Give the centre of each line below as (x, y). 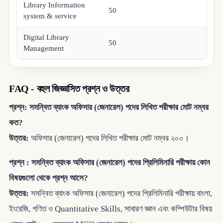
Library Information (55, 5)
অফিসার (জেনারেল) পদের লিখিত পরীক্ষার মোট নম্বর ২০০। (109, 138)
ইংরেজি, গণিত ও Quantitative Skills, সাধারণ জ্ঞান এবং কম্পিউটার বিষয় (110, 209)
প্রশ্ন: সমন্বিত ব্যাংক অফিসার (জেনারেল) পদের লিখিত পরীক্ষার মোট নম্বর (109, 108)
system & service (50, 16)
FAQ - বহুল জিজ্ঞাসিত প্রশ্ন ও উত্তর (69, 88)
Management (44, 49)
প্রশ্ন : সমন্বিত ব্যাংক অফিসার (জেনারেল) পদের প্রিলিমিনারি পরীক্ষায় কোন (109, 162)
